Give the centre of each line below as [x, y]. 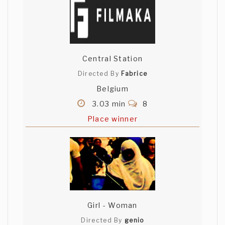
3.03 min [109, 104]
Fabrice [134, 74]
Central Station [113, 59]
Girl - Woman [113, 205]
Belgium [113, 89]
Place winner [113, 119]
